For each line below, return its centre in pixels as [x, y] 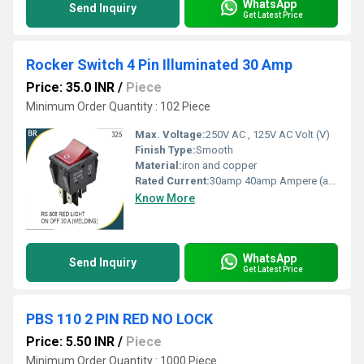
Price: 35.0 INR [70, 87]
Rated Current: [172, 181]
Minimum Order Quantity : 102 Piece [118, 106]
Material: [158, 165]
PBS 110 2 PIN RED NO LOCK [119, 319]
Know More [165, 198]
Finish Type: [165, 150]
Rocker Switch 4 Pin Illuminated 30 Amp [159, 65]
